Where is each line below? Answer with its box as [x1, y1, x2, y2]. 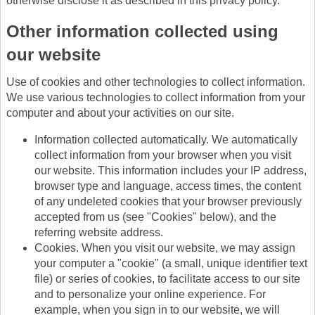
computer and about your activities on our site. [6, 106, 234, 119]
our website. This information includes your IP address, [34, 164, 307, 176]
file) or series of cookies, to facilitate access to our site [34, 272, 300, 285]
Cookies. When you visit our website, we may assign [34, 241, 295, 254]
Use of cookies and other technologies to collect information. [6, 75, 305, 88]
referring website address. [34, 226, 163, 238]
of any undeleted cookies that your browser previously [34, 195, 302, 207]
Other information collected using [6, 21, 278, 41]
